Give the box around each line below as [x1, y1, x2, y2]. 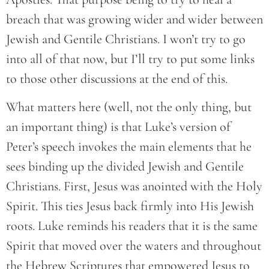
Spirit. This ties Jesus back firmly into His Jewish [6, 198, 254, 214]
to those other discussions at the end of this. [6, 70, 228, 86]
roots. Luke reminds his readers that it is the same [6, 218, 258, 234]
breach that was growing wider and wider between [6, 11, 263, 27]
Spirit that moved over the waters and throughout [6, 238, 261, 254]
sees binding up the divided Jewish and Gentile [6, 159, 244, 175]
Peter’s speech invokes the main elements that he [6, 139, 252, 155]
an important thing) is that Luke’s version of [6, 119, 231, 135]
